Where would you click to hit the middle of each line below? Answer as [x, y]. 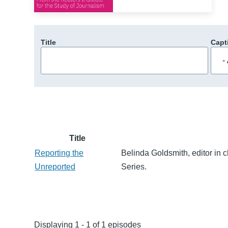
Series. [134, 166]
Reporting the [59, 153]
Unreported [55, 166]
